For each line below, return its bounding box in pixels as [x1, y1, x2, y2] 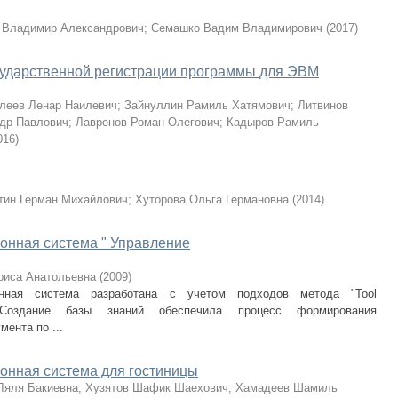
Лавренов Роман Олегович [76, 115, 219, 129]
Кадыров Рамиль [227, 115, 319, 129]
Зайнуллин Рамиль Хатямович [124, 99, 291, 112]
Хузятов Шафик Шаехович [85, 381, 228, 394]
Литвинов [298, 99, 348, 112]
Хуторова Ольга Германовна [135, 193, 289, 206]
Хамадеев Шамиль [235, 381, 338, 394]
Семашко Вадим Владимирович [151, 21, 322, 35]
